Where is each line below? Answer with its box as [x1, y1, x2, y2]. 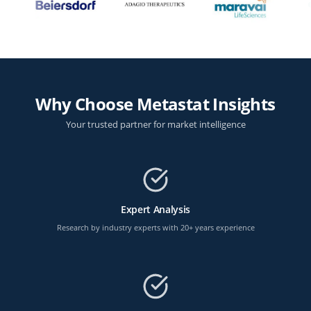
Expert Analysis [121, 203, 190, 217]
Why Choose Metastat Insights [35, 92, 276, 115]
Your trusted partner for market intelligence [65, 117, 246, 131]
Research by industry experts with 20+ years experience [56, 221, 255, 233]
